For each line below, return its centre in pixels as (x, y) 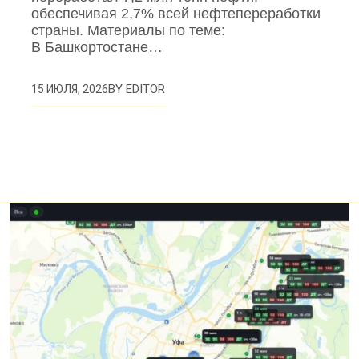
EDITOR (146, 89)
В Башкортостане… (97, 48)
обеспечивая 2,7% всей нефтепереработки (176, 14)
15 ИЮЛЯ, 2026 (70, 89)
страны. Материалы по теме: (129, 31)
